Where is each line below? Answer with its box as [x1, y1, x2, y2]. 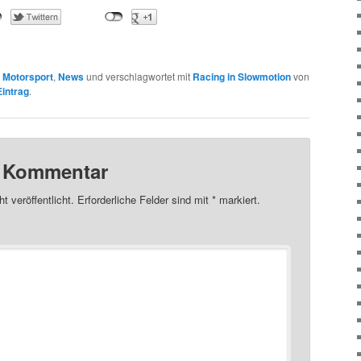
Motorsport [2, 68, 53, 84]
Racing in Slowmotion [193, 68, 291, 84]
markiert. [216, 191, 261, 207]
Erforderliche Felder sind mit [74, 191, 213, 207]
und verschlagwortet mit [84, 68, 193, 83]
